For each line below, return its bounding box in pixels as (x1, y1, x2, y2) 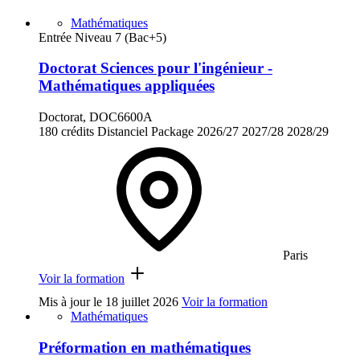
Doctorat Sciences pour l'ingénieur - (39, 59, 272, 77)
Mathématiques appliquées (39, 77, 215, 95)
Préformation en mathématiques (39, 338, 251, 356)
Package (151, 124, 194, 138)
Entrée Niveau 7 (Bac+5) (39, 30, 166, 44)
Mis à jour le (39, 294, 105, 309)
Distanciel (97, 124, 148, 138)
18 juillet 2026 (105, 294, 178, 309)
